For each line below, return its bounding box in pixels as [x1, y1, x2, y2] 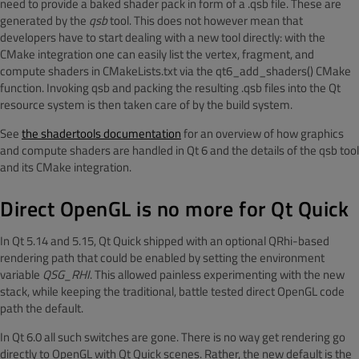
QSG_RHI [42, 265, 90, 284]
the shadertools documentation [22, 124, 181, 143]
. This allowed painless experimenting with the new [90, 265, 345, 284]
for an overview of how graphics [181, 124, 344, 143]
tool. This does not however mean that [107, 11, 303, 30]
